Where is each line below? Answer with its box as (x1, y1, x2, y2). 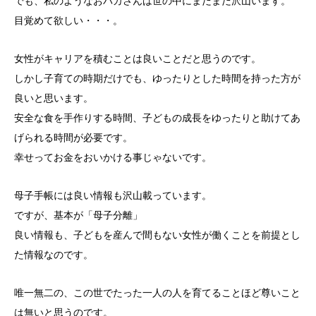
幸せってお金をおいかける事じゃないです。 (14, 151, 212, 163)
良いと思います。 (14, 92, 93, 104)
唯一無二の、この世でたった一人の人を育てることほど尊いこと (14, 286, 300, 298)
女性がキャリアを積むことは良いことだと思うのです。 (14, 52, 261, 64)
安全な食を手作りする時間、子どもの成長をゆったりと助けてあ (14, 111, 300, 123)
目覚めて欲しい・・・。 (14, 14, 123, 26)
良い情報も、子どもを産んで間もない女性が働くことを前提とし (14, 229, 300, 241)
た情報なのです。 (14, 248, 93, 260)
